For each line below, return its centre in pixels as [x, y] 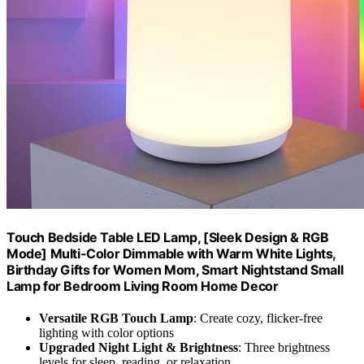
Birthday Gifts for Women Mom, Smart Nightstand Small [175, 270]
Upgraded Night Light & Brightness [139, 348]
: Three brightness [284, 348]
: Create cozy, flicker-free [258, 318]
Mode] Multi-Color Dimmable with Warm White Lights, [171, 254]
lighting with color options [106, 333]
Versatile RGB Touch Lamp [116, 318]
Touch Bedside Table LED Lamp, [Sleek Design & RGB [168, 238]
